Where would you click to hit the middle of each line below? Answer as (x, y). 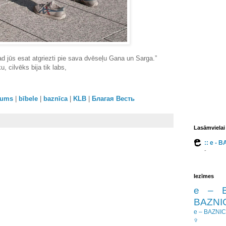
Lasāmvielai (209, 128)
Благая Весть (113, 99)
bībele (28, 99)
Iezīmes (204, 176)
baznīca (55, 99)
